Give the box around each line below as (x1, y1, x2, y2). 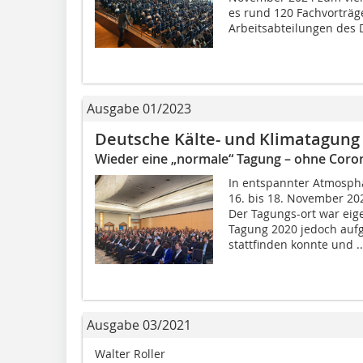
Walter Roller (95, 346, 165, 361)
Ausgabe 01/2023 (87, 100, 191, 117)
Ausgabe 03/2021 (87, 316, 191, 334)
